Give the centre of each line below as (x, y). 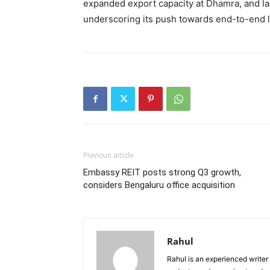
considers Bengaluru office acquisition (159, 185)
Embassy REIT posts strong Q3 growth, (162, 172)
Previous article (108, 155)
